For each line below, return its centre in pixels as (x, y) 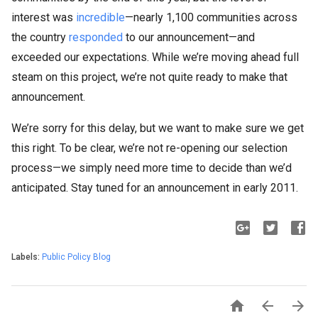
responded (96, 37)
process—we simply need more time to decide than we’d (152, 168)
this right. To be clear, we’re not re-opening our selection (149, 148)
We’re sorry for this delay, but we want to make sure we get (158, 128)
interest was (44, 17)
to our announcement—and (189, 37)
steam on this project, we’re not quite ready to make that (149, 77)
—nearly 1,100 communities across (211, 17)
